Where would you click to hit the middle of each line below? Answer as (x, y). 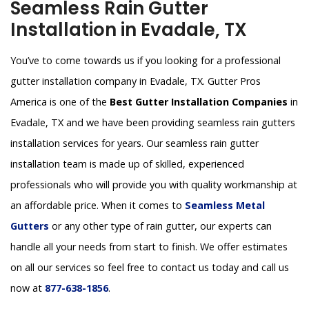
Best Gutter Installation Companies (199, 102)
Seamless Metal (225, 206)
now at (28, 288)
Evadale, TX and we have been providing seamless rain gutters (153, 123)
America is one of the (60, 102)
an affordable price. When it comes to (98, 206)
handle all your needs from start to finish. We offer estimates (149, 247)
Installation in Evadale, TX (129, 30)
